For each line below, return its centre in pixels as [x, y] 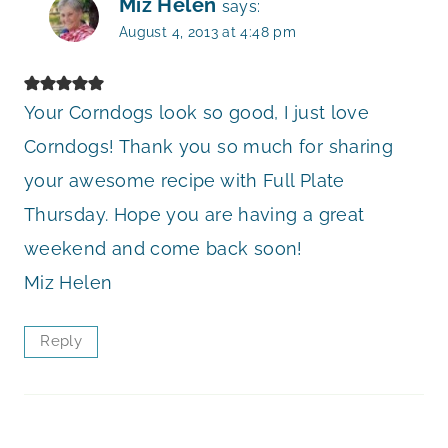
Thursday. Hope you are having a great [194, 215]
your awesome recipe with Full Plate [184, 181]
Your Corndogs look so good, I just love [197, 113]
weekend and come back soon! [163, 249]
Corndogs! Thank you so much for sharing [209, 147]
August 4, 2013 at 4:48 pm [207, 31]
